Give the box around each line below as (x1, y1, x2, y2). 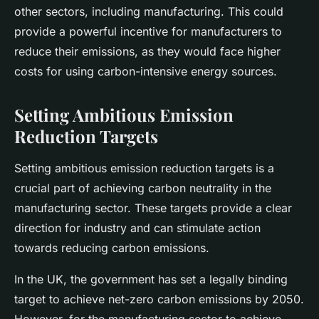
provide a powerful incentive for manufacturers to (14, 24, 282, 39)
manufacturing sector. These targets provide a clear (14, 201, 292, 216)
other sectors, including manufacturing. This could (14, 4, 283, 19)
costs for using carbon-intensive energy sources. (14, 64, 277, 79)
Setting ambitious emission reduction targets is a (14, 161, 274, 176)
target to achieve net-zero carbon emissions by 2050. (14, 292, 304, 307)
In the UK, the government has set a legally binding (14, 272, 288, 287)
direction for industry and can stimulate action (14, 221, 261, 236)
